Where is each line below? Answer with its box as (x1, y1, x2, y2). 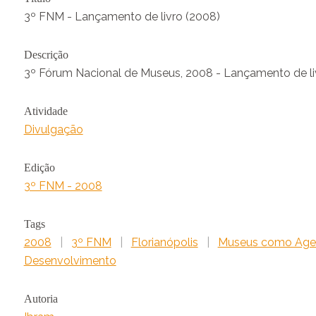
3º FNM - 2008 (23, 179, 102, 193)
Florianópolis (130, 236, 198, 250)
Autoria (23, 293, 58, 305)
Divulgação (23, 123, 83, 137)
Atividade (23, 105, 68, 118)
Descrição (23, 49, 68, 61)
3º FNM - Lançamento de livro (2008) (23, 10, 220, 24)
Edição (23, 162, 55, 174)
